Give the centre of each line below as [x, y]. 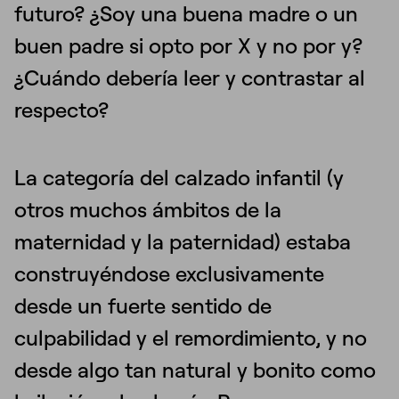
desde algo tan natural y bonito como [195, 370]
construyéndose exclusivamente [169, 274]
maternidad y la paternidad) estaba [183, 242]
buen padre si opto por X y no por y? [188, 46]
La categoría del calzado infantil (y [179, 178]
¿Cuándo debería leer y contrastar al [190, 78]
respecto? [64, 110]
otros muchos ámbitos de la [148, 210]
